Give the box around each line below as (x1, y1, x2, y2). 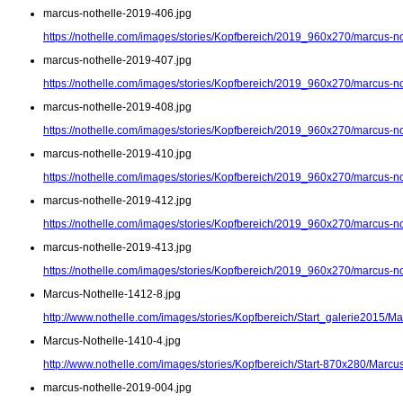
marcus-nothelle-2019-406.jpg (43, 7, 192, 21)
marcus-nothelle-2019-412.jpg (43, 194, 192, 208)
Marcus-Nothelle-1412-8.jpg (43, 288, 181, 301)
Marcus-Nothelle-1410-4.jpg (43, 335, 181, 348)
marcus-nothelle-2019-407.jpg (43, 54, 192, 67)
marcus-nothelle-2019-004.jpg (43, 381, 192, 395)
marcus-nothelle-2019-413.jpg (43, 241, 192, 255)
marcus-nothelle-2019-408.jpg (43, 101, 192, 114)
